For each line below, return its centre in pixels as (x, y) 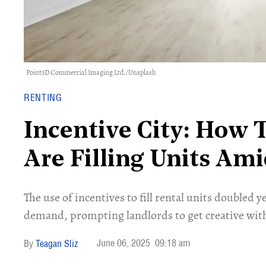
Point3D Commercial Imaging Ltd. (76, 72)
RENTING (43, 97)
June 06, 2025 (123, 243)
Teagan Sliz (57, 243)
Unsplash (142, 72)
